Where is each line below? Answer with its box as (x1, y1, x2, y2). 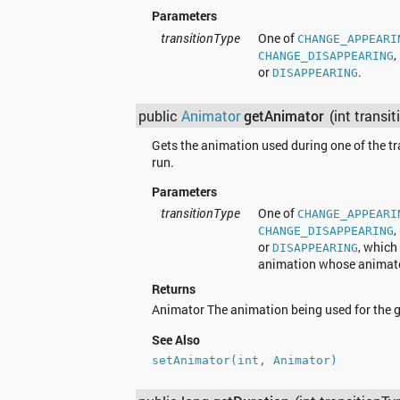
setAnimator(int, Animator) (151, 354, 337, 368)
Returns (151, 280, 196, 298)
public (138, 106, 182, 126)
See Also (151, 330, 200, 348)
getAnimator (244, 106, 325, 126)
